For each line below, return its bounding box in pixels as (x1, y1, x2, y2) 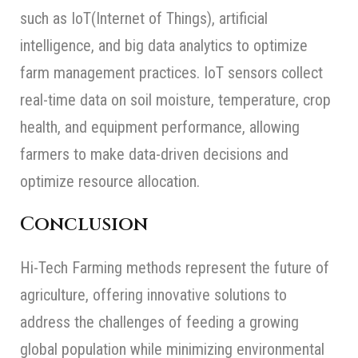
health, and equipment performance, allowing (20, 117, 300, 137)
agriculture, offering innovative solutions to (20, 285, 287, 305)
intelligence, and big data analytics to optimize (20, 36, 308, 56)
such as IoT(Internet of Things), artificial (20, 9, 268, 29)
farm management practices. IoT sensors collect (20, 63, 323, 83)
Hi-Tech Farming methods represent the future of (20, 258, 329, 278)
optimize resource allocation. (20, 172, 204, 192)
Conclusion (20, 212, 148, 238)
